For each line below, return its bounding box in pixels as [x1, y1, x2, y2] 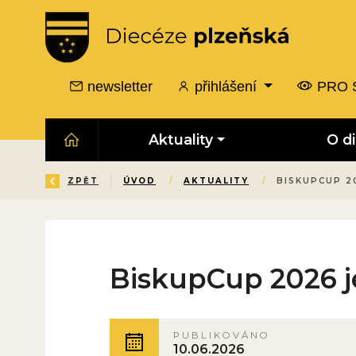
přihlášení [191, 78, 261, 95]
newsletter [83, 78, 153, 95]
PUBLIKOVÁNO [173, 330, 271, 342]
